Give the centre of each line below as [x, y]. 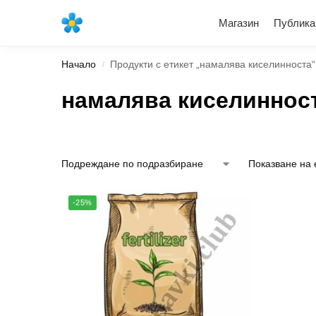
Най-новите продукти [102, 20]
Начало [79, 65]
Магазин [239, 23]
